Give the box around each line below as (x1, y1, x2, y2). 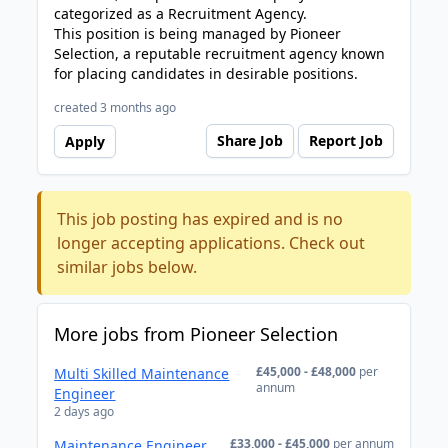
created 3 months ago (54, 99, 177, 116)
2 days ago (54, 403, 115, 420)
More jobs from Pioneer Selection (54, 322, 339, 346)
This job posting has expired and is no (57, 208, 344, 230)
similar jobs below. (57, 256, 198, 278)
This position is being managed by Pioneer (54, 24, 342, 43)
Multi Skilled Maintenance (54, 364, 230, 383)
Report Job (308, 131, 383, 150)
